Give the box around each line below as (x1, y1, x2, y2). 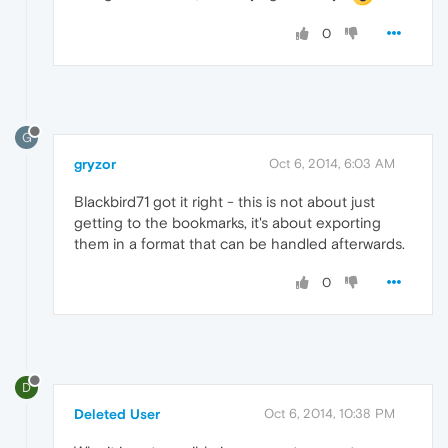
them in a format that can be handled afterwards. (74, 235, 405, 253)
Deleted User (74, 406, 160, 423)
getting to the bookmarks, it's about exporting (74, 214, 381, 232)
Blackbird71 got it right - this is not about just (74, 193, 375, 211)
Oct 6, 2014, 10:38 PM (264, 406, 395, 422)
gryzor (74, 156, 116, 173)
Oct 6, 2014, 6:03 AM (269, 156, 395, 172)
